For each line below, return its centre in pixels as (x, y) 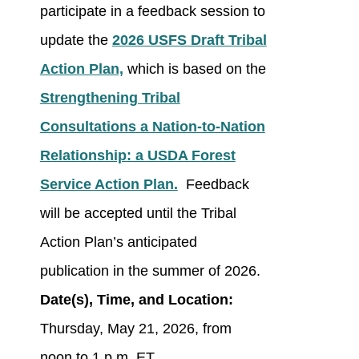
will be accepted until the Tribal (138, 214)
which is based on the (194, 69)
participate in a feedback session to (152, 12)
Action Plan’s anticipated (118, 242)
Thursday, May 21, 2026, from (135, 329)
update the (76, 40)
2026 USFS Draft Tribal (189, 40)
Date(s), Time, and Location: (136, 300)
